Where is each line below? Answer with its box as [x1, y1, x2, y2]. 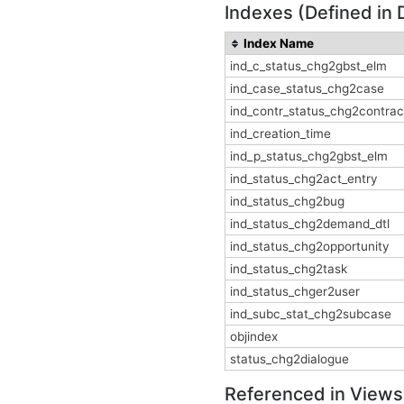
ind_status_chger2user [230, 283, 360, 298]
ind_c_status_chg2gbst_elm [230, 58, 387, 73]
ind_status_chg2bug [230, 193, 344, 208]
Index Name [243, 35, 314, 50]
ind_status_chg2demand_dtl [230, 216, 390, 231]
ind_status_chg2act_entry [230, 170, 378, 186]
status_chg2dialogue [230, 351, 349, 366]
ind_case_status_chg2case [230, 80, 384, 96]
